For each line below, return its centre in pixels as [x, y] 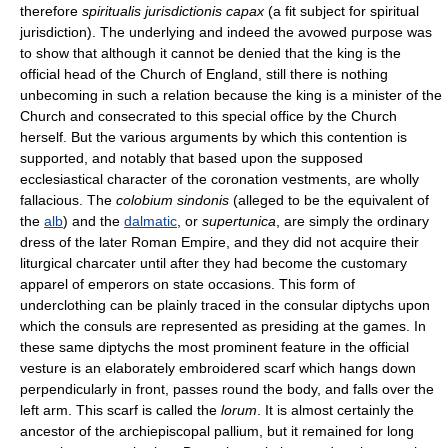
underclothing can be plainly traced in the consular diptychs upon [225, 304]
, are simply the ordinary [352, 220]
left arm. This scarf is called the [120, 409]
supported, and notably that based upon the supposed [191, 157]
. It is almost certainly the [335, 409]
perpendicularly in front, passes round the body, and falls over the [227, 388]
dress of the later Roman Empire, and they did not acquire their [219, 241]
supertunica [239, 220]
